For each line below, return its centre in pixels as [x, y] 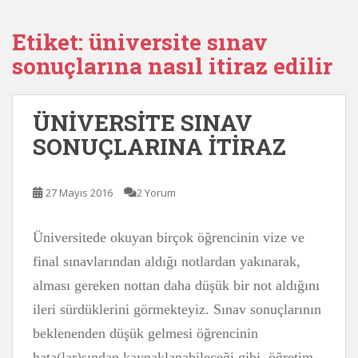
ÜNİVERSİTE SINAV [143, 123]
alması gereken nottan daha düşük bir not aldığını [176, 285]
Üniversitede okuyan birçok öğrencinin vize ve [169, 237]
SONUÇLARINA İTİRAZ [159, 147]
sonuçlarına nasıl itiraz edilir [172, 66]
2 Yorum [156, 193]
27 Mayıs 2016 [79, 193]
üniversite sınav [178, 42]
